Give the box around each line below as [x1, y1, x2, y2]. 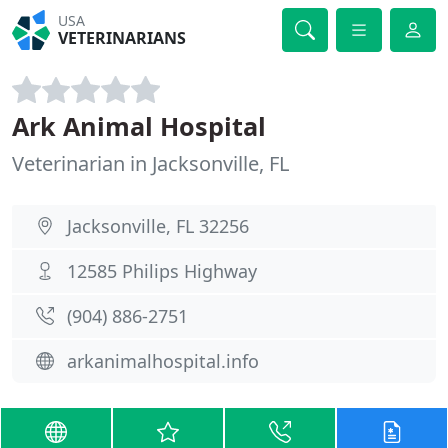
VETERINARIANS [58, 27, 187, 49]
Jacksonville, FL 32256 [67, 214, 249, 238]
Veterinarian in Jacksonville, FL [12, 150, 289, 177]
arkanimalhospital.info [67, 349, 259, 373]
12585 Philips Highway [67, 259, 257, 283]
